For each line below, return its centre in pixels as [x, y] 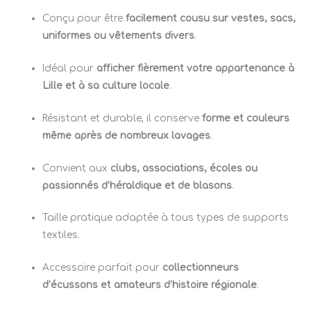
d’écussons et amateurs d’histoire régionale [150, 285]
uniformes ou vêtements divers [119, 35]
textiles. [61, 235]
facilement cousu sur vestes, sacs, [211, 18]
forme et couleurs [246, 118]
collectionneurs [201, 268]
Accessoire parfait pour [103, 268]
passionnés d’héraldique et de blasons [137, 185]
